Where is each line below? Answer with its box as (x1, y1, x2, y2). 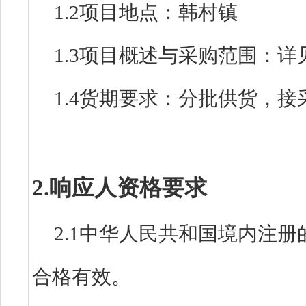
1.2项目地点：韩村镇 (54, 1, 238, 23)
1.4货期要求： (54, 87, 178, 109)
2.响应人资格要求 (32, 176, 207, 200)
